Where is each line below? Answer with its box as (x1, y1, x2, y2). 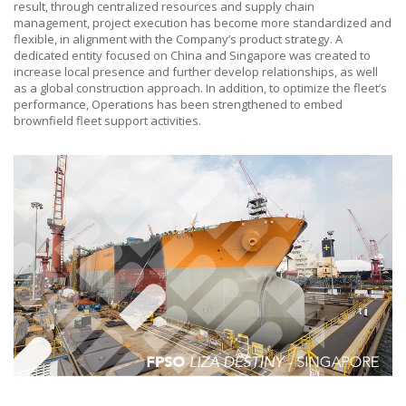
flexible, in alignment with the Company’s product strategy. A (14, 30, 343, 47)
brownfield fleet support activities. (14, 111, 201, 129)
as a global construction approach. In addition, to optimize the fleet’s (14, 79, 387, 96)
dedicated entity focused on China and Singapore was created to (14, 46, 371, 63)
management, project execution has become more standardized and (14, 14, 391, 31)
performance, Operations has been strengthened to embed (14, 95, 343, 112)
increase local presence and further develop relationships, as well (14, 63, 378, 80)
